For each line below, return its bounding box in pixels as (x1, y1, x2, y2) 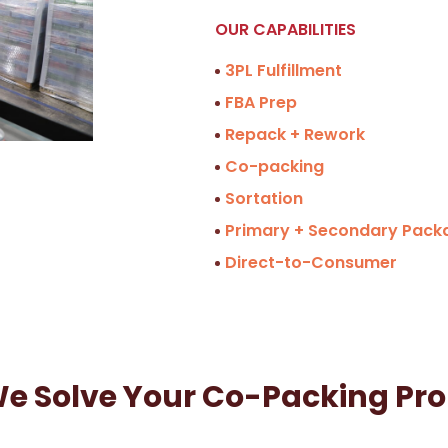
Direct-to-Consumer (225, 250, 398, 274)
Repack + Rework (225, 122, 366, 146)
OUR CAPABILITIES (215, 17, 357, 41)
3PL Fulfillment (225, 58, 343, 82)
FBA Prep (225, 90, 298, 114)
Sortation (225, 186, 304, 210)
